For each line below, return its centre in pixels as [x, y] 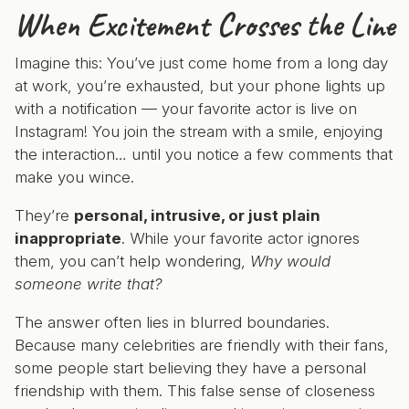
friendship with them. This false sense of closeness [195, 391]
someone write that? [89, 284]
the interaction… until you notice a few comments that [204, 154]
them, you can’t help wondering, [132, 261]
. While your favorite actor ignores [241, 238]
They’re [44, 215]
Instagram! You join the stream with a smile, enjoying [199, 131]
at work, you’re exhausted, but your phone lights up [200, 86]
